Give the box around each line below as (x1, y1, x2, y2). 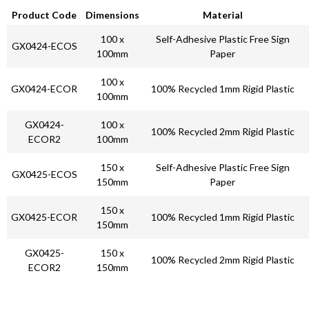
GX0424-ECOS (11, 39, 77, 52)
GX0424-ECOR (11, 82, 77, 94)
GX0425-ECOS (11, 168, 77, 180)
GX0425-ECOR (11, 210, 77, 223)
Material (202, 8, 243, 21)
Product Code (12, 8, 77, 21)
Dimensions (85, 8, 139, 21)
